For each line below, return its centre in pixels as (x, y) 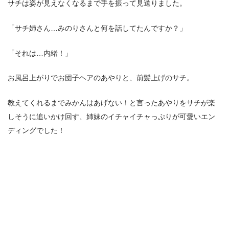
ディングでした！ (36, 130)
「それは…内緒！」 (40, 53)
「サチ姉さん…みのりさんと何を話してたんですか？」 (97, 28)
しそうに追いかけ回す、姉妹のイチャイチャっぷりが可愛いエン (111, 116)
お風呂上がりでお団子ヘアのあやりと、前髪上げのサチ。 (101, 78)
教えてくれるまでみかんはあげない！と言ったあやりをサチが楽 (111, 102)
